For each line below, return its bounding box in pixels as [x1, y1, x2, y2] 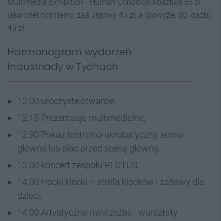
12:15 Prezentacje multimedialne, [17, 112, 145, 123]
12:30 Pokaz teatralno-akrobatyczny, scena [17, 129, 184, 140]
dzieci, [17, 190, 41, 201]
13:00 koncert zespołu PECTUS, [17, 159, 139, 170]
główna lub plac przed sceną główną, [17, 143, 160, 153]
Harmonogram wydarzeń [7, 44, 132, 59]
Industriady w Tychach [7, 59, 118, 74]
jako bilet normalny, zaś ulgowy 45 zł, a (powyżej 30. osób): [7, 10, 212, 20]
